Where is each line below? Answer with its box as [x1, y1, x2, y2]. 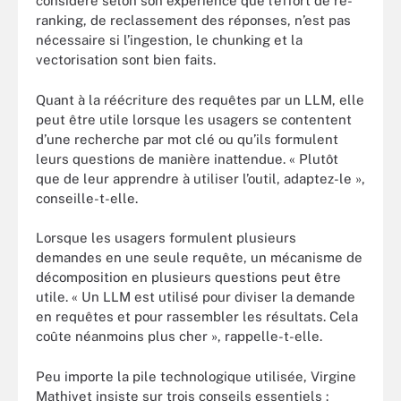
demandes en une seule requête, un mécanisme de [36, 250, 363, 265]
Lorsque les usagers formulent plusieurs [36, 230, 296, 245]
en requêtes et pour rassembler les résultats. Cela [36, 309, 358, 324]
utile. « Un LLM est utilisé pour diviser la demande [36, 289, 355, 304]
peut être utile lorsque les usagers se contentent [36, 111, 352, 127]
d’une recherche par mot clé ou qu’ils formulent [36, 131, 338, 147]
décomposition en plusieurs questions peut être [36, 269, 341, 285]
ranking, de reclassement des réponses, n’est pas [36, 13, 351, 28]
